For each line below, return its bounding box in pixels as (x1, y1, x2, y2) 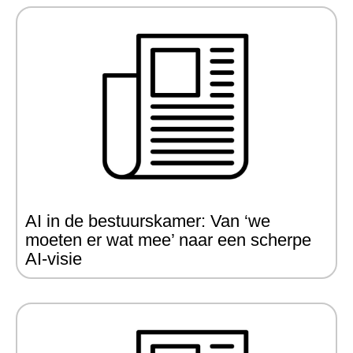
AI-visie (25, 249, 82, 269)
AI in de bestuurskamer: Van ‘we (25, 211, 270, 231)
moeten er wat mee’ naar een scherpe (25, 230, 311, 250)
